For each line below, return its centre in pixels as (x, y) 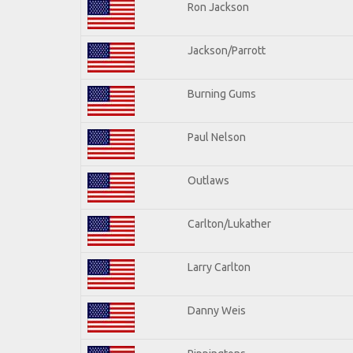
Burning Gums (222, 93)
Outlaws (208, 180)
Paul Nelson (217, 137)
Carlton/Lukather (229, 223)
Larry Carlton (219, 267)
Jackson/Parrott (227, 50)
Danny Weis (217, 310)
